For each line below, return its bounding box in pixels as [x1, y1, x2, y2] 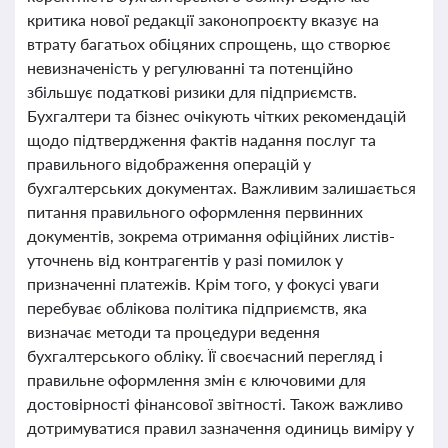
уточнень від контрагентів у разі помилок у [27, 250, 343, 269]
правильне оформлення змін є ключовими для [27, 370, 366, 389]
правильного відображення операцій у [27, 154, 311, 173]
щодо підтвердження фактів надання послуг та [27, 130, 376, 149]
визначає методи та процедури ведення [27, 322, 320, 341]
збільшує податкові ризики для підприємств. [27, 82, 357, 101]
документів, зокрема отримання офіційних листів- [27, 226, 395, 245]
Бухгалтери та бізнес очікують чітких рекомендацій [27, 106, 406, 125]
